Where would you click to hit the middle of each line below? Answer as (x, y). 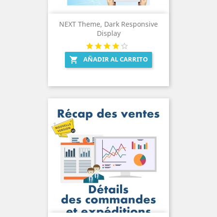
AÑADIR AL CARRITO (116, 59)
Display (108, 33)
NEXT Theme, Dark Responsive (108, 24)
